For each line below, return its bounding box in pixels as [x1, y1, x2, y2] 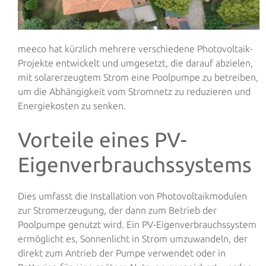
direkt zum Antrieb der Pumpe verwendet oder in [18, 247, 226, 258]
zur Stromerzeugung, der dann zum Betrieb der [18, 204, 217, 216]
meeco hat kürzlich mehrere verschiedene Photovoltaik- [18, 43, 253, 54]
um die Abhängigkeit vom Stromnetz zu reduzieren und [18, 85, 251, 97]
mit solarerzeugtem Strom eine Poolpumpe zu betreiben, [18, 71, 258, 83]
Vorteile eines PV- [18, 127, 186, 151]
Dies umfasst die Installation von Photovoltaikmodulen [18, 190, 247, 201]
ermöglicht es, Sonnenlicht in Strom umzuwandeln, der [18, 233, 248, 244]
